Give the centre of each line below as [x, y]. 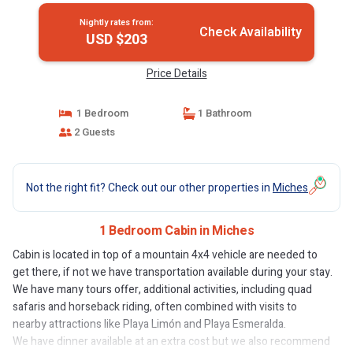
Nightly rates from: [116, 22]
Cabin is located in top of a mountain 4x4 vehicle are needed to [165, 255]
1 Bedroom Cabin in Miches [176, 231]
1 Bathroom [223, 113]
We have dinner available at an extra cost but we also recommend [171, 342]
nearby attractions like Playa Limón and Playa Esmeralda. [149, 324]
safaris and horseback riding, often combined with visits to [155, 307]
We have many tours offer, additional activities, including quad [162, 290]
